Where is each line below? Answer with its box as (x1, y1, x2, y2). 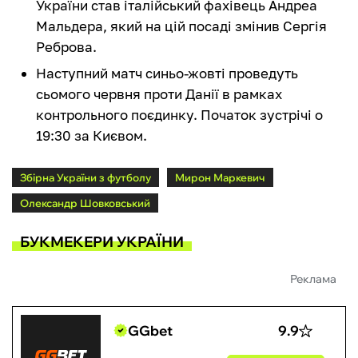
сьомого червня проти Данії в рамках (36, 86, 282, 103)
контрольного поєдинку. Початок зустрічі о (36, 106, 323, 124)
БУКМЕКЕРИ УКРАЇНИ (20, 232, 184, 251)
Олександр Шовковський (20, 197, 150, 210)
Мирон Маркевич (175, 171, 265, 185)
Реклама (290, 272, 336, 287)
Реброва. (36, 38, 97, 56)
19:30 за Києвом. (36, 127, 147, 145)
